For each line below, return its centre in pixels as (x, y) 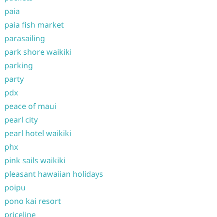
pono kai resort (32, 201)
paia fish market (34, 25)
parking (18, 65)
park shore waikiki (38, 52)
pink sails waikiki (35, 160)
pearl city (21, 120)
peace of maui (30, 106)
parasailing (24, 38)
